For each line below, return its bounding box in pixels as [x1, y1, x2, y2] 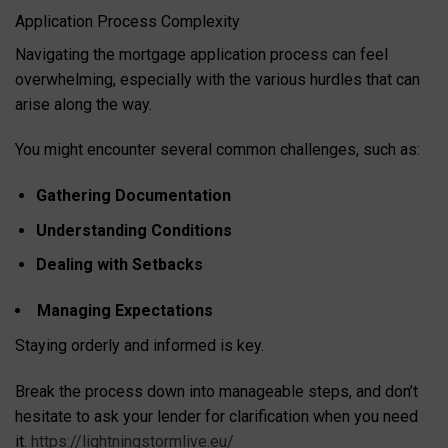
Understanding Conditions [35, 220, 232, 240]
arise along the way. [15, 94, 152, 114]
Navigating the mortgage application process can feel [15, 44, 388, 64]
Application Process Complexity [15, 11, 240, 31]
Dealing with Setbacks [35, 255, 203, 275]
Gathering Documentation [35, 186, 231, 206]
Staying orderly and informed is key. [15, 335, 264, 355]
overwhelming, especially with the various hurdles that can [15, 69, 420, 89]
